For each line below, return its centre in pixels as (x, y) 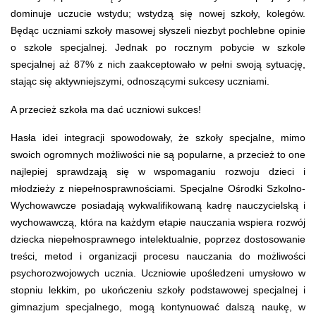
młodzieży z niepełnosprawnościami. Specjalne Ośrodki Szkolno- (158, 188)
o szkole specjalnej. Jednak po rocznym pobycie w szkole (158, 47)
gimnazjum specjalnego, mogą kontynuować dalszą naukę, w (158, 306)
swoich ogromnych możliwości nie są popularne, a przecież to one (158, 154)
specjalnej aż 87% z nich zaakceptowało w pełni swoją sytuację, (158, 64)
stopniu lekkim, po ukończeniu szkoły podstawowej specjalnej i (158, 290)
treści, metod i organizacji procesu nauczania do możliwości (158, 256)
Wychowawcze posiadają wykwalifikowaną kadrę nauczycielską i (158, 205)
